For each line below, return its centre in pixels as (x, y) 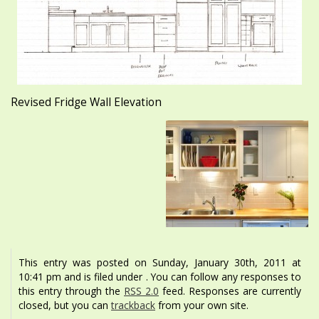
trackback (133, 305)
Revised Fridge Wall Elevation (86, 103)
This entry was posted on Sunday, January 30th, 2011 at (160, 262)
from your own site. (202, 305)
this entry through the (71, 291)
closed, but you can (65, 305)
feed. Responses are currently (230, 291)
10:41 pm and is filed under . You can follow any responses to (160, 276)
